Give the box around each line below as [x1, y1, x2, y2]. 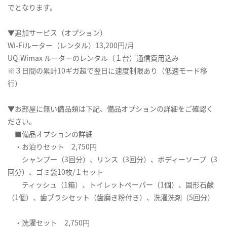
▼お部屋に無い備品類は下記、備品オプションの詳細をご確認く [8, 103, 213, 114]
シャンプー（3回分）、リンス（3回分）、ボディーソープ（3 [8, 154, 217, 165]
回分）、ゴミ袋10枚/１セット [8, 167, 103, 177]
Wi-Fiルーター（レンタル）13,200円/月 [8, 40, 134, 51]
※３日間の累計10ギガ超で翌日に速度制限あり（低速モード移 [8, 65, 207, 76]
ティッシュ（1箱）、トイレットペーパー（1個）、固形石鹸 [8, 179, 214, 190]
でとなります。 [8, 2, 57, 13]
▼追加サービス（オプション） [8, 27, 107, 38]
